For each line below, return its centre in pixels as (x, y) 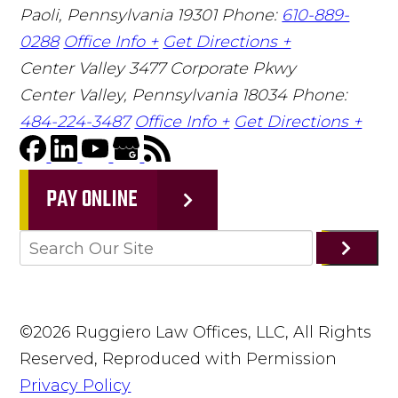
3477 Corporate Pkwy (213, 68)
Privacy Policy (76, 385)
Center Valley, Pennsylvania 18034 (156, 95)
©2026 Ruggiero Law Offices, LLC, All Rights (196, 332)
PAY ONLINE (92, 199)
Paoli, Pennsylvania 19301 (121, 15)
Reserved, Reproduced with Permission (179, 358)
